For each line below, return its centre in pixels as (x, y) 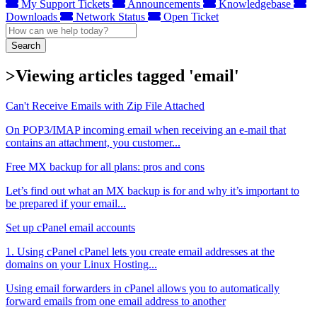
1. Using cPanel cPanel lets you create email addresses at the (140, 252)
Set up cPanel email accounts (70, 228)
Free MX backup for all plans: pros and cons (105, 167)
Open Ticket (190, 16)
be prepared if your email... (66, 204)
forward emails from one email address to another (116, 301)
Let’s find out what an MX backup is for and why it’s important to (152, 191)
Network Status (110, 16)
